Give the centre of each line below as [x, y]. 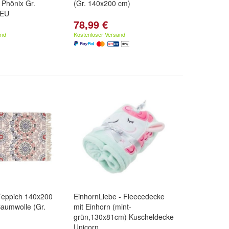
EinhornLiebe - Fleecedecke [119, 196]
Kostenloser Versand [99, 34]
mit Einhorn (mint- [102, 207]
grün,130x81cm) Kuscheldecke [124, 217]
